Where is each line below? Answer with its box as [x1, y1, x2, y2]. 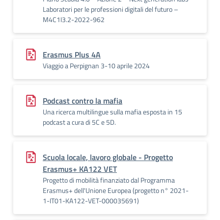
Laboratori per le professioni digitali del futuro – [43, 4, 178, 14]
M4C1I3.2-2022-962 [43, 14, 105, 25]
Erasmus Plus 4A [43, 49, 101, 60]
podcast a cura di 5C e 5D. [43, 117, 116, 127]
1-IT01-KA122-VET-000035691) [43, 195, 139, 206]
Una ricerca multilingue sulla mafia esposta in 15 [43, 107, 182, 117]
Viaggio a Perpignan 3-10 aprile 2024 [43, 60, 150, 71]
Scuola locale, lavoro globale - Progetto [43, 151, 173, 163]
